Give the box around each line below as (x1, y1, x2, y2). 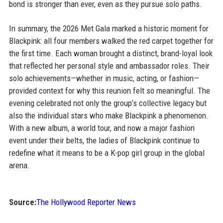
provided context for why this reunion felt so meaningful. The (8, 86, 210, 96)
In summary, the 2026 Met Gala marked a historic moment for (8, 23, 209, 33)
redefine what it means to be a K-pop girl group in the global (8, 148, 205, 158)
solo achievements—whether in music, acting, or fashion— (8, 73, 199, 83)
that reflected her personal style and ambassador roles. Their (8, 61, 210, 71)
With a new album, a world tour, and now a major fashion (8, 123, 195, 133)
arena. (8, 160, 30, 170)
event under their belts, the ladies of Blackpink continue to (8, 135, 200, 145)
